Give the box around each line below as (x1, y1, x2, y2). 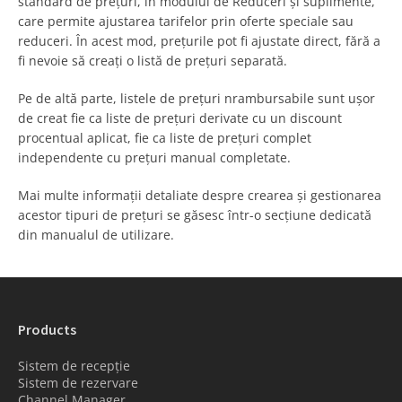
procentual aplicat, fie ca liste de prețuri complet (18, 128, 311, 146)
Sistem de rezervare (18, 374, 138, 391)
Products (18, 320, 76, 338)
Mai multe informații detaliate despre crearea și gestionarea (18, 186, 381, 204)
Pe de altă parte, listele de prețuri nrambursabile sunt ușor (18, 89, 375, 107)
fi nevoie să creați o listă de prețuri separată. (18, 51, 287, 69)
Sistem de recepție (18, 357, 130, 374)
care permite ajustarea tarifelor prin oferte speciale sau (18, 12, 354, 30)
